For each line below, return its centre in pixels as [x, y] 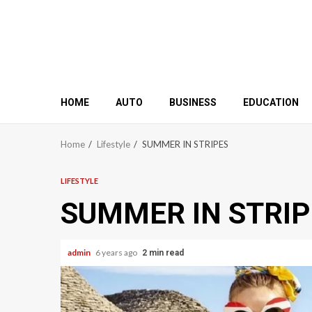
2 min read [163, 253]
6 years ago [117, 252]
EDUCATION [271, 102]
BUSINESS [193, 102]
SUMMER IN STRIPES [185, 144]
